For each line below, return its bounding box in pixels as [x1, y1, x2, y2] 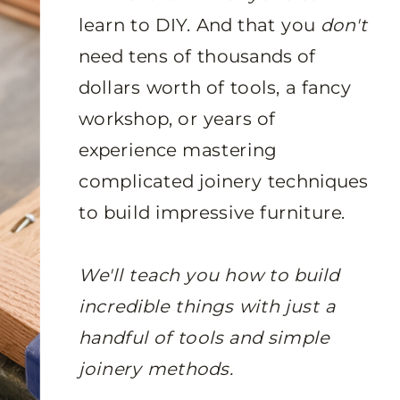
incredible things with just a [79, 295, 336, 318]
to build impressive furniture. [79, 201, 352, 224]
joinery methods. [79, 357, 239, 380]
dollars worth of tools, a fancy [79, 76, 352, 99]
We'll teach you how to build [79, 263, 340, 287]
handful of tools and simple [79, 326, 329, 349]
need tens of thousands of [79, 45, 316, 68]
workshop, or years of [79, 107, 276, 130]
